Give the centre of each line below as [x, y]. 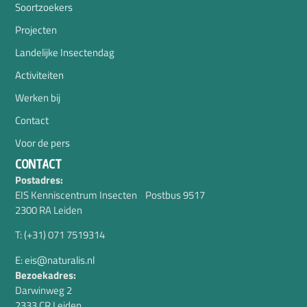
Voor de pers [43, 143]
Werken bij [38, 97]
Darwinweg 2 [44, 290]
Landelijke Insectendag [65, 52]
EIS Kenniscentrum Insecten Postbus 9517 [110, 195]
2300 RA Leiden [49, 210]
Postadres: [39, 180]
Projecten [36, 29]
